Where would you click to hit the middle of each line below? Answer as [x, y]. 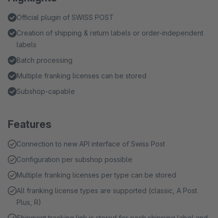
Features [30, 124]
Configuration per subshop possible [74, 159]
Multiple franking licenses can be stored [82, 76]
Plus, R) [29, 202]
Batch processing [45, 60]
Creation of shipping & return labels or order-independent [110, 33]
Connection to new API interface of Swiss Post [91, 144]
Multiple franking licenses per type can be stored [96, 175]
